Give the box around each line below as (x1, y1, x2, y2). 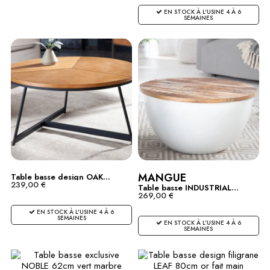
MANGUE (137, 169, 186, 186)
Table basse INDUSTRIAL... (137, 181, 239, 193)
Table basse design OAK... (11, 171, 110, 183)
